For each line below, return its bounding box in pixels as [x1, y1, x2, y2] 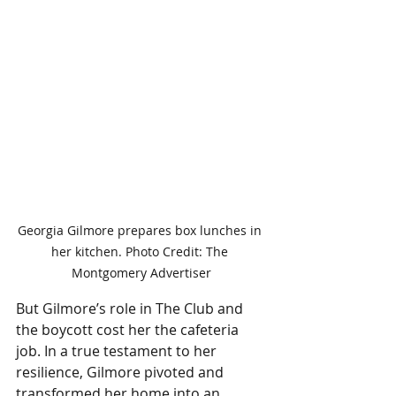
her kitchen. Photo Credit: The [51, 242, 232, 260]
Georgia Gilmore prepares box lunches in [18, 221, 265, 239]
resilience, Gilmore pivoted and [16, 362, 227, 382]
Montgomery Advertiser [72, 263, 211, 281]
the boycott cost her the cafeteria [16, 319, 242, 339]
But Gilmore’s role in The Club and [16, 298, 247, 318]
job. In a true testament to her [16, 340, 220, 361]
